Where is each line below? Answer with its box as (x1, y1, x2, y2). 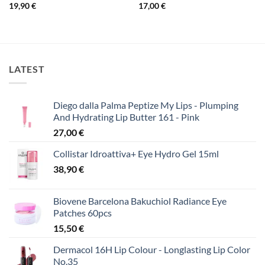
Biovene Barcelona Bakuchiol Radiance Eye (53, 195, 227, 207)
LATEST (9, 63, 45, 75)
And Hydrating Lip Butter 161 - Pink (53, 111, 199, 123)
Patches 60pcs (53, 207, 112, 219)
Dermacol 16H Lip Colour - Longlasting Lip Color (53, 244, 250, 256)
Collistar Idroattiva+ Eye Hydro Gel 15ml (53, 148, 219, 160)
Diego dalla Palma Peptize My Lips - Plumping (53, 99, 238, 111)
